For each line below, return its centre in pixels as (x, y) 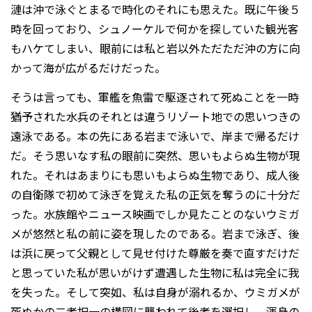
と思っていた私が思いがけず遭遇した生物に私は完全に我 (155, 273)
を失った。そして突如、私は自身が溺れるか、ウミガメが (155, 292)
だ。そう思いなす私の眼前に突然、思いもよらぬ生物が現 (155, 156)
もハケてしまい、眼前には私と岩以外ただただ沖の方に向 (155, 48)
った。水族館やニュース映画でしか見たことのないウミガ (155, 214)
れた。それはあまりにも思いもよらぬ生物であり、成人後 (155, 175)
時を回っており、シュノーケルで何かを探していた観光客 (155, 28)
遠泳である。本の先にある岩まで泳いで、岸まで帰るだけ (155, 136)
